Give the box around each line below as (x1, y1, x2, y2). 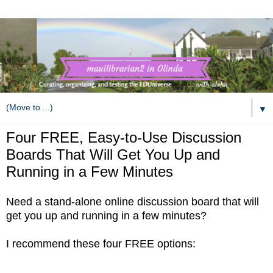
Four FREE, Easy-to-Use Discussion (6, 129, 241, 146)
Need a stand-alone (6, 195, 105, 208)
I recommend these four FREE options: (6, 237, 196, 250)
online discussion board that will (105, 195, 259, 208)
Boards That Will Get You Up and (6, 146, 220, 163)
